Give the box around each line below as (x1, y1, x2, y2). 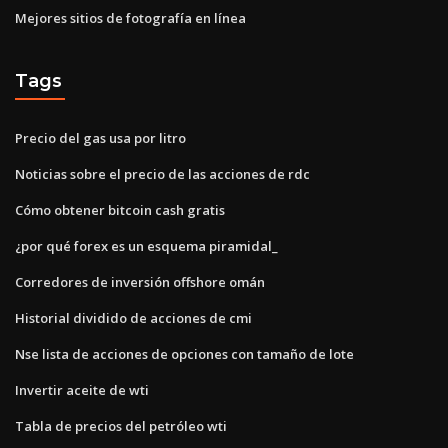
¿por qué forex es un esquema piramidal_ (15, 236, 278, 255)
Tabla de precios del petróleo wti (15, 416, 227, 435)
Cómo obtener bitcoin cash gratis (15, 200, 225, 219)
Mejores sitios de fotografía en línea (15, 8, 246, 27)
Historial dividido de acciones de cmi (15, 308, 252, 327)
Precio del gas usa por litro (15, 128, 186, 147)
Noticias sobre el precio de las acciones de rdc (15, 164, 310, 183)
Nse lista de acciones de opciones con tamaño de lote (15, 344, 354, 363)
